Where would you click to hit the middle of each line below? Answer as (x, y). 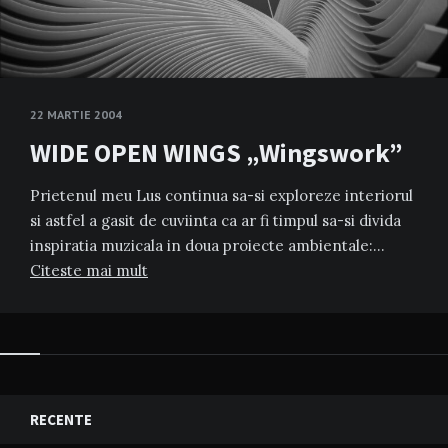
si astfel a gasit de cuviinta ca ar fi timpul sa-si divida (215, 220)
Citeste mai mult (89, 270)
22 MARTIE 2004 (76, 114)
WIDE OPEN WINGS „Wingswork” (216, 152)
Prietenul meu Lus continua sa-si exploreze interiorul (221, 195)
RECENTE (61, 419)
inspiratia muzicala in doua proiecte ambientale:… (207, 245)
